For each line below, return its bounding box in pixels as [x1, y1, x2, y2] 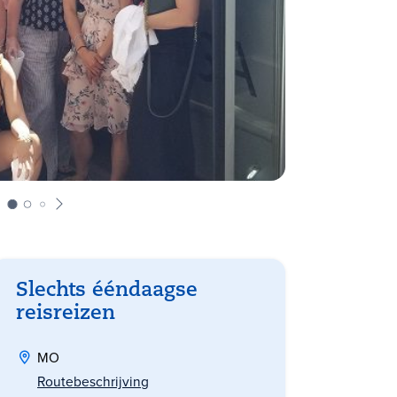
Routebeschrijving [37, 371, 149, 393]
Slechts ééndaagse [16, 281, 198, 302]
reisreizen [16, 304, 115, 325]
